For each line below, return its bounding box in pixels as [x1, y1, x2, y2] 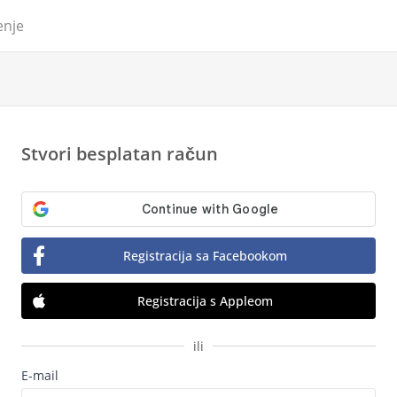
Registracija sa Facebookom [123, 247, 287, 264]
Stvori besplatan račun [21, 142, 218, 166]
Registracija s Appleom [137, 292, 273, 309]
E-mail [21, 367, 58, 384]
